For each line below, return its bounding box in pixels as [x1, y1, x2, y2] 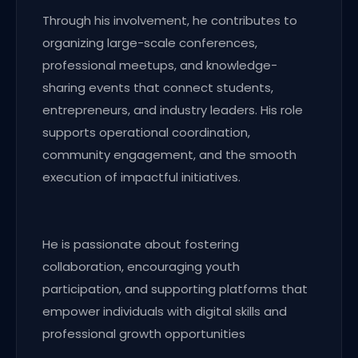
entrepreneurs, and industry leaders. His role [42, 101, 303, 118]
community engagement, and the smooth [42, 145, 296, 163]
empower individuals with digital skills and [42, 302, 287, 320]
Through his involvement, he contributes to [42, 11, 297, 29]
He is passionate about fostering [42, 235, 239, 253]
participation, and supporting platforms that [42, 280, 308, 297]
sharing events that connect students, [42, 78, 273, 96]
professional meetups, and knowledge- [42, 56, 277, 74]
